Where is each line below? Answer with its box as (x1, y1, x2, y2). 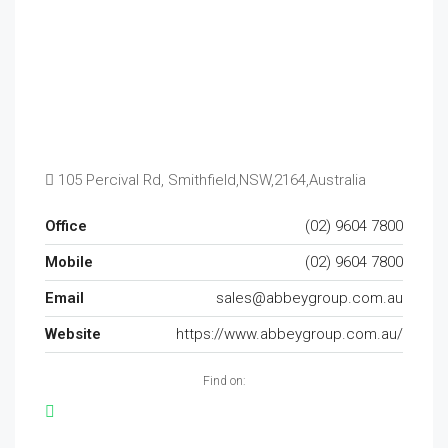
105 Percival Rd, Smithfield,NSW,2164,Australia (54, 171, 366, 189)
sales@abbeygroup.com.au (216, 289, 403, 307)
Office (45, 217, 87, 235)
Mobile (45, 253, 93, 271)
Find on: (202, 374, 246, 388)
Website (45, 325, 101, 343)
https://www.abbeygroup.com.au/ (176, 325, 403, 343)
